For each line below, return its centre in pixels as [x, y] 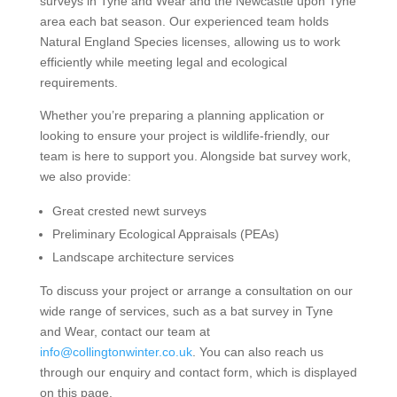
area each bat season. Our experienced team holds [184, 21]
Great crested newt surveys [129, 210]
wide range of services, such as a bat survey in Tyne [186, 311]
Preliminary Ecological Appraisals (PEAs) [165, 234]
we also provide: [85, 176]
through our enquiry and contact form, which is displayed [198, 372]
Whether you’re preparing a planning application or [182, 115]
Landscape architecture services [143, 257]
